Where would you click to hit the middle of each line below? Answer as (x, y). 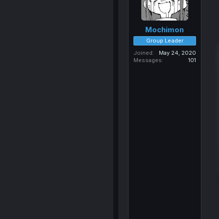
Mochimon (165, 29)
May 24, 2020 (177, 53)
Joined (143, 53)
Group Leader (164, 40)
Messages (147, 60)
